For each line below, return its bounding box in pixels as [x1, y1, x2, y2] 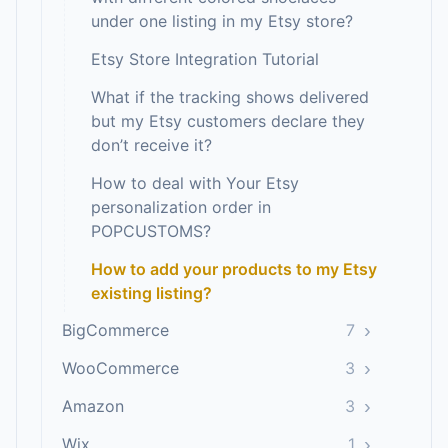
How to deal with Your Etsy [91, 173, 299, 193]
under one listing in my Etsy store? [91, 11, 353, 31]
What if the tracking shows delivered [91, 87, 369, 107]
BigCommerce [62, 319, 169, 340]
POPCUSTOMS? [91, 221, 211, 241]
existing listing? [91, 283, 212, 303]
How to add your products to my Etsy [91, 259, 377, 279]
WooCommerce [62, 357, 179, 378]
